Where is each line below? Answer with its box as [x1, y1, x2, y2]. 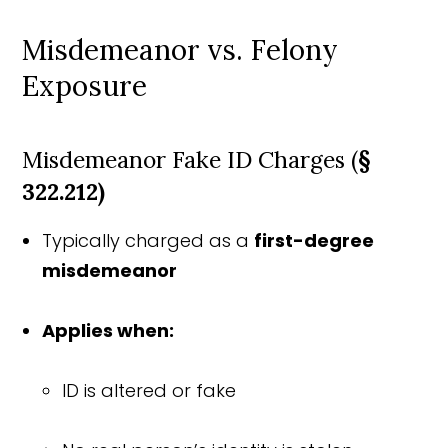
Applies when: [42, 317, 175, 343]
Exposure [22, 67, 148, 104]
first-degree [254, 227, 375, 253]
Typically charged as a [42, 227, 255, 253]
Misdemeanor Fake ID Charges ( [22, 144, 359, 174]
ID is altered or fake [62, 377, 237, 403]
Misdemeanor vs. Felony [22, 31, 339, 68]
